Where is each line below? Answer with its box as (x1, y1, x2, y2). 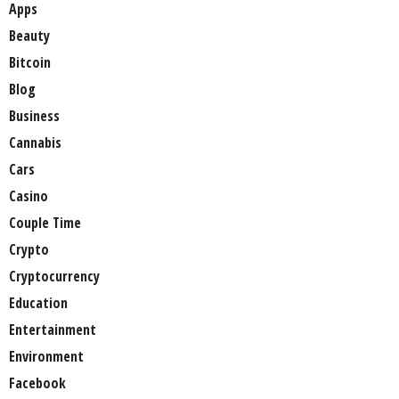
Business (9, 106, 60, 126)
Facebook (9, 373, 66, 394)
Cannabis (9, 133, 61, 153)
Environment (9, 346, 84, 367)
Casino (9, 186, 48, 207)
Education (9, 293, 68, 313)
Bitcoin (9, 53, 51, 73)
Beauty (9, 26, 50, 46)
